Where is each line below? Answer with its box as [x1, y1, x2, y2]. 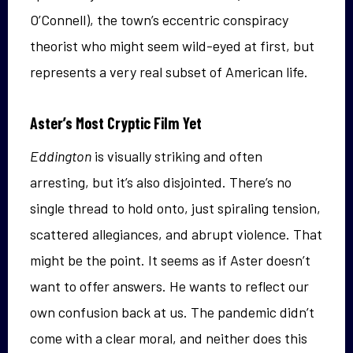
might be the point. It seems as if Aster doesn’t [30, 251, 310, 269]
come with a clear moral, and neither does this [30, 329, 307, 347]
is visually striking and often [91, 147, 262, 165]
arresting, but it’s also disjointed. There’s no [30, 173, 292, 191]
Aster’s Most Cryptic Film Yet [30, 113, 202, 132]
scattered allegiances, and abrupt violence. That [30, 225, 322, 243]
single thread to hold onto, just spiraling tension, [30, 199, 321, 217]
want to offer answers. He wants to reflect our [30, 277, 309, 295]
